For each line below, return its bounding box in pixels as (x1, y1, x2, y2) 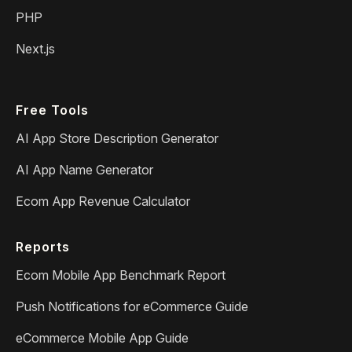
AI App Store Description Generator (16, 130, 218, 146)
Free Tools (16, 101, 89, 118)
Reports (16, 238, 70, 255)
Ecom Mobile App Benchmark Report (16, 266, 225, 283)
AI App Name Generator (16, 161, 153, 178)
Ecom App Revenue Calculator (16, 192, 190, 209)
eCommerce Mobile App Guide (16, 329, 189, 346)
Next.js (16, 40, 55, 57)
